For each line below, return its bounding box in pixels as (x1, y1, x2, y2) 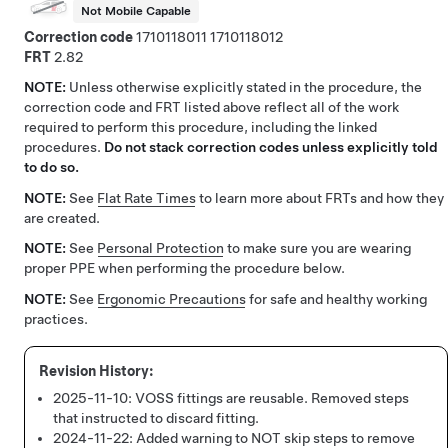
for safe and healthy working (246, 290, 427, 307)
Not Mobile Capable (81, 4, 191, 19)
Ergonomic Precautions (97, 290, 246, 307)
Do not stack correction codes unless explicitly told (104, 139, 438, 156)
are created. (24, 209, 100, 226)
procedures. (24, 139, 104, 156)
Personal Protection (97, 240, 224, 257)
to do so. (24, 159, 79, 176)
